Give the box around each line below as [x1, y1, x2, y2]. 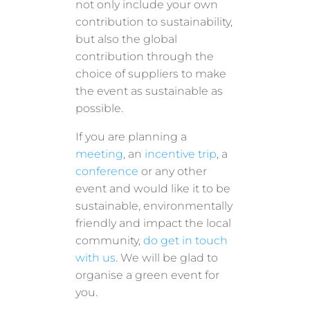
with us [75, 250, 116, 264]
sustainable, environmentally [75, 199, 233, 212]
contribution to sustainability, [75, 15, 233, 28]
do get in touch [143, 233, 228, 247]
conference [75, 164, 139, 178]
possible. [75, 101, 124, 115]
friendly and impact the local [75, 216, 232, 230]
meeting [75, 147, 124, 161]
